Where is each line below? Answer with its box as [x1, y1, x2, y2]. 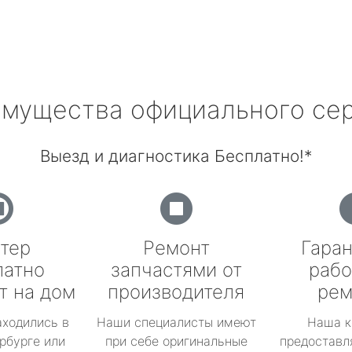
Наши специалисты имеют [96, 314, 256, 330]
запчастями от [110, 258, 242, 281]
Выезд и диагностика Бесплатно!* [40, 146, 312, 166]
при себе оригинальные [104, 333, 247, 349]
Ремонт [142, 236, 210, 259]
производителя [108, 280, 244, 303]
